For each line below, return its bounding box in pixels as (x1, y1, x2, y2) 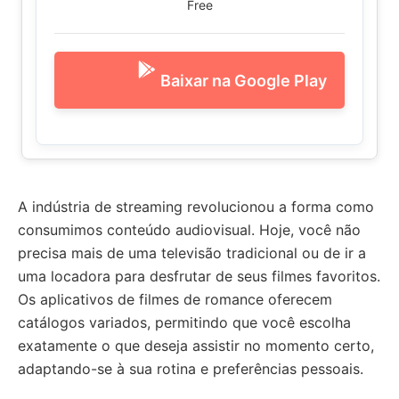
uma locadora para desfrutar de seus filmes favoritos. (18, 267, 380, 285)
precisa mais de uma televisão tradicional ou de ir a (18, 244, 366, 262)
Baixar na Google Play (160, 70, 327, 90)
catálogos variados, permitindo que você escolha (18, 313, 351, 331)
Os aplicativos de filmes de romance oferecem (18, 290, 332, 308)
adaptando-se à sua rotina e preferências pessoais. (18, 360, 363, 378)
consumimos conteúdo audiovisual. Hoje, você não (18, 221, 361, 239)
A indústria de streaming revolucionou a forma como (18, 198, 374, 216)
